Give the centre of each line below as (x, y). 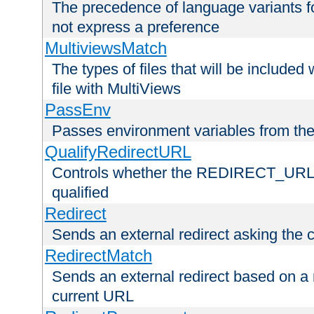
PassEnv (77, 110)
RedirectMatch (98, 256)
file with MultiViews (116, 89)
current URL (93, 296)
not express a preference (136, 27)
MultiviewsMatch (105, 48)
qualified (80, 193)
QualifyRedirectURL (118, 152)
